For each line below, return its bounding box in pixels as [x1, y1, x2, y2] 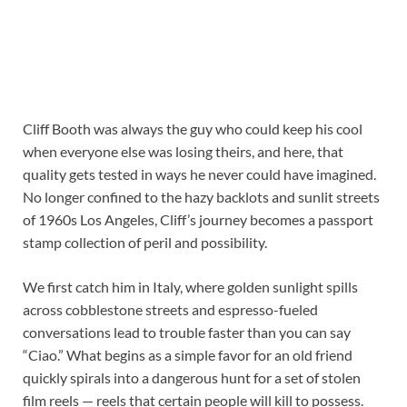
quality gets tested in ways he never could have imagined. [23, 164, 376, 183]
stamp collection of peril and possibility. [23, 233, 267, 251]
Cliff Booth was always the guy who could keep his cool [23, 119, 362, 137]
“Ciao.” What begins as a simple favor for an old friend [23, 345, 352, 363]
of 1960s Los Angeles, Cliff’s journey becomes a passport [23, 210, 373, 228]
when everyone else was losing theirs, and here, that [23, 142, 343, 160]
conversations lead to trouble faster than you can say [23, 323, 351, 341]
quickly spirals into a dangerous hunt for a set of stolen [23, 368, 361, 386]
